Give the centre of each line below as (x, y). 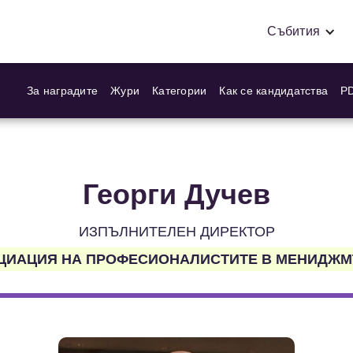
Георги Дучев (176, 195)
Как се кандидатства (273, 91)
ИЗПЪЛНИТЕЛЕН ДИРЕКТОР (176, 232)
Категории (180, 91)
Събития (294, 32)
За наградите (62, 91)
